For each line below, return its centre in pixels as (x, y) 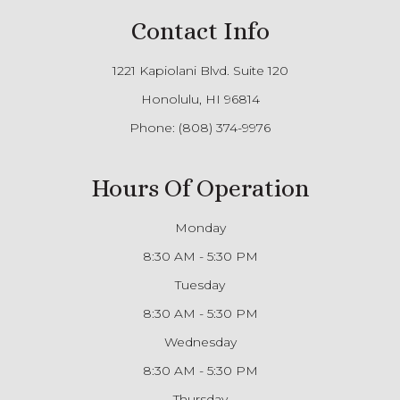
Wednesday (200, 342)
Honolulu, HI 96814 (200, 99)
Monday (200, 227)
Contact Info (200, 31)
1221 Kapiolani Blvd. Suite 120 (200, 70)
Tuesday (200, 284)
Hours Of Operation (200, 188)
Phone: (154, 127)
